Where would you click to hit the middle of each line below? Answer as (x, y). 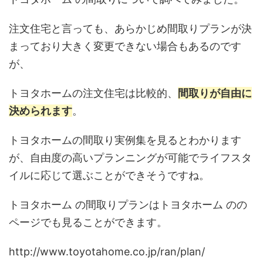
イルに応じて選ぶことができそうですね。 (109, 175)
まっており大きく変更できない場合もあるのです (125, 46)
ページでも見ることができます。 (88, 222)
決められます (41, 110)
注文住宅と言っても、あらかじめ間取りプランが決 (130, 28)
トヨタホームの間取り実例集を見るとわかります (125, 140)
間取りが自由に (215, 93)
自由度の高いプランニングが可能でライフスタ (141, 157)
